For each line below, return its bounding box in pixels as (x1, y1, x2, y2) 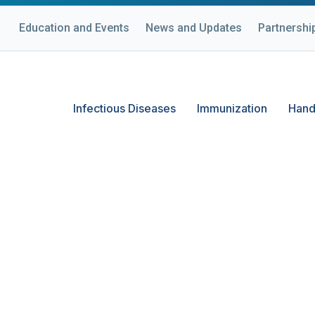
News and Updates (146, 21, 242, 34)
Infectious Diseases (73, 101, 176, 115)
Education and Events (19, 21, 129, 34)
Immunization (197, 101, 267, 115)
